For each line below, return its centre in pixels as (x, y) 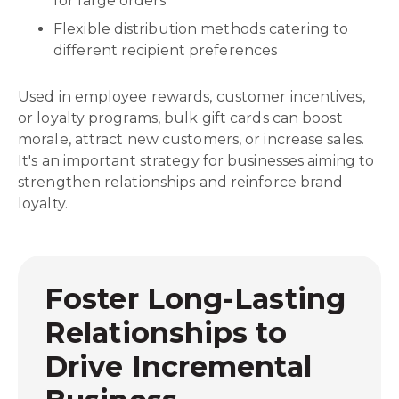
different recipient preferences (166, 50)
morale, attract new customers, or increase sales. (191, 139)
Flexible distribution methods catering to (201, 29)
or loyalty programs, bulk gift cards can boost (180, 118)
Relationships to (166, 333)
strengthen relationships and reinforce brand (181, 182)
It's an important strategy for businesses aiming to (196, 161)
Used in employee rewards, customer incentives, (191, 97)
